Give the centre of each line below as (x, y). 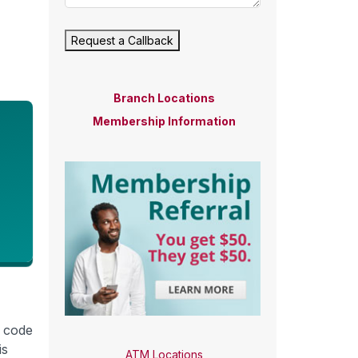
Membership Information (164, 121)
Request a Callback (122, 40)
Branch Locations (164, 98)
